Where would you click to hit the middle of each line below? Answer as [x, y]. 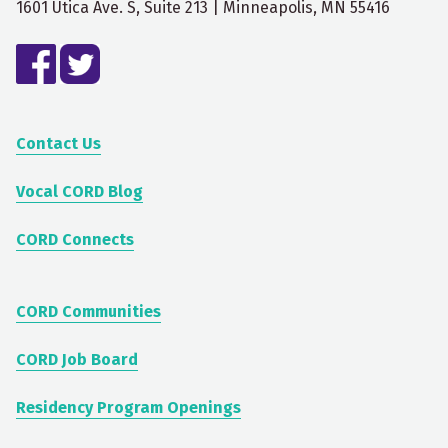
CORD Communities [88, 311]
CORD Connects [75, 239]
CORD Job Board [77, 359]
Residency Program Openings [128, 407]
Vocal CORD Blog [79, 191]
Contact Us [58, 143]
